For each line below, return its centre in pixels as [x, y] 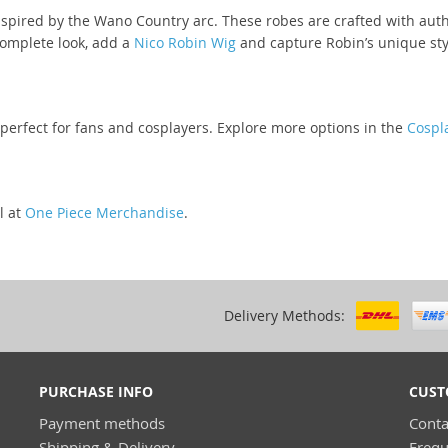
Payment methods [102, 423]
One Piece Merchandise [104, 212]
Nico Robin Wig [185, 42]
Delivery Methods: [284, 315]
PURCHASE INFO [96, 391]
